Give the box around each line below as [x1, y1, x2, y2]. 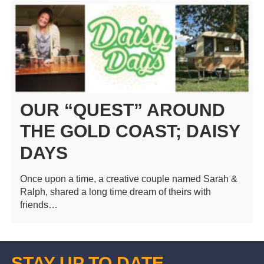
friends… [19, 200, 58, 210]
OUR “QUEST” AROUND [19, 100, 225, 120]
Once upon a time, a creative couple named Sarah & [19, 174, 237, 184]
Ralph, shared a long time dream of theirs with [19, 187, 211, 197]
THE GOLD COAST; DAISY [19, 121, 240, 141]
